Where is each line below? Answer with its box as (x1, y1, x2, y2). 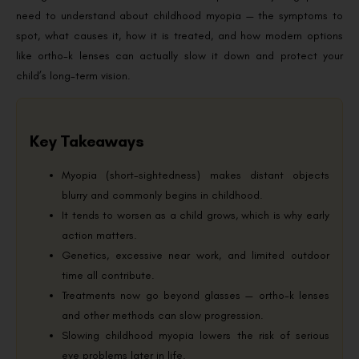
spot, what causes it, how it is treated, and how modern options (16, 29, 343, 43)
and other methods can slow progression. (62, 308, 264, 322)
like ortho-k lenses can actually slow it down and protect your (16, 49, 343, 63)
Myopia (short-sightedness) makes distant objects (62, 167, 329, 182)
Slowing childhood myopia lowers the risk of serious (62, 328, 329, 342)
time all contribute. (62, 268, 155, 282)
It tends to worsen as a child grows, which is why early (62, 208, 329, 222)
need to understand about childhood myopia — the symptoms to (16, 9, 343, 23)
